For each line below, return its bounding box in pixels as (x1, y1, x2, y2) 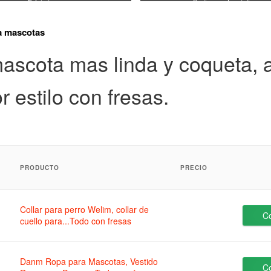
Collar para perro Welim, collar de (20, 203, 149, 216)
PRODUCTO (20, 163, 60, 172)
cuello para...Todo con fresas (20, 215, 132, 227)
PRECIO (180, 163, 208, 172)
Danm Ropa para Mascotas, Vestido (20, 255, 158, 268)
